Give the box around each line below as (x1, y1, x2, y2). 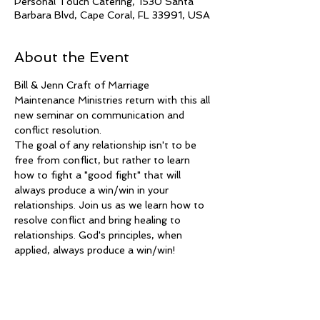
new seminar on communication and (14, 109, 187, 121)
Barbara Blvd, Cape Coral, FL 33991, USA (14, 9, 210, 21)
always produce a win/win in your (14, 184, 171, 196)
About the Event (14, 49, 129, 66)
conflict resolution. (14, 124, 104, 136)
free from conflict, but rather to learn (14, 154, 193, 166)
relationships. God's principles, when (14, 229, 185, 241)
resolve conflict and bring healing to (14, 214, 184, 226)
